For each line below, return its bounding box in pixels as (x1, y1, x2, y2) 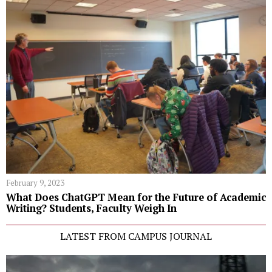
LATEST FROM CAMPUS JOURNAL (60, 229, 212, 243)
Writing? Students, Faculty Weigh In (6, 201, 177, 215)
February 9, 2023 (6, 177, 64, 188)
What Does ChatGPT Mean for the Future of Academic (6, 190, 266, 204)
